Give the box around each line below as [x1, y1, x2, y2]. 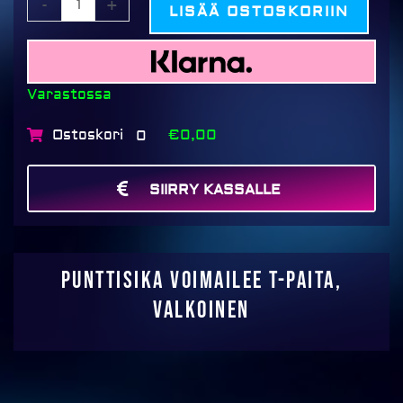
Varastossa [27, 85, 112, 104]
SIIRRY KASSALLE [149, 181, 281, 200]
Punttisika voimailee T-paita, [60, 267, 343, 296]
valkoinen [153, 297, 250, 326]
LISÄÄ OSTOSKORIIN [169, 2, 350, 21]
